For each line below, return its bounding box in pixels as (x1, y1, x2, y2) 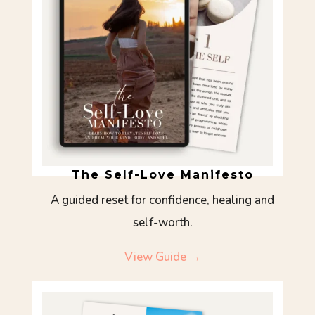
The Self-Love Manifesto (71, 167, 254, 181)
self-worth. (132, 214, 193, 231)
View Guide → (124, 248, 201, 265)
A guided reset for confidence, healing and (51, 191, 275, 208)
